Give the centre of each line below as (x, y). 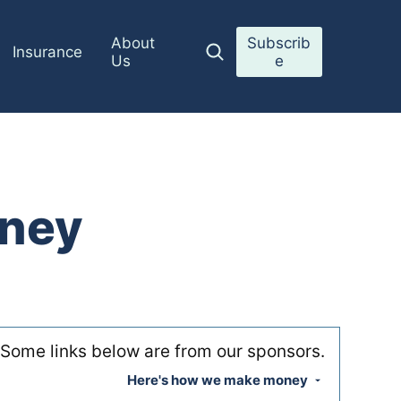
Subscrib (279, 43)
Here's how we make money (219, 380)
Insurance (48, 52)
